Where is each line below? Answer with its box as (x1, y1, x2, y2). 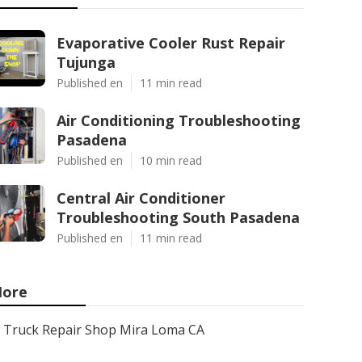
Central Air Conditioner (57, 188, 225, 208)
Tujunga (57, 53, 116, 72)
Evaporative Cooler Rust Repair (57, 33, 285, 53)
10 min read (140, 153, 202, 168)
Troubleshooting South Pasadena (57, 208, 300, 227)
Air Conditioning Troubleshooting (57, 111, 301, 130)
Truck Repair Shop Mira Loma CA (3, 321, 204, 339)
